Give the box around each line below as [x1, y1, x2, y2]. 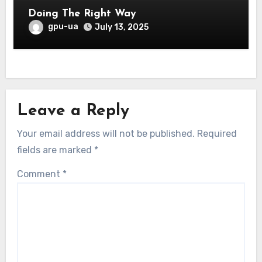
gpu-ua [47, 21, 78, 32]
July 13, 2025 [94, 22, 149, 32]
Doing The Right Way [61, 8, 136, 19]
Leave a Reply [17, 103, 130, 120]
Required [197, 127, 237, 139]
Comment [17, 168, 63, 180]
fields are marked [17, 144, 95, 156]
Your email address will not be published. [17, 127, 195, 139]
